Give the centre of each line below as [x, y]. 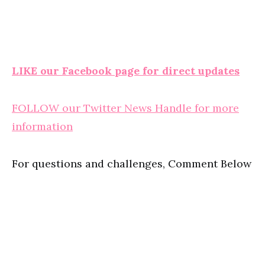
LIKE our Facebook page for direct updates [126, 71]
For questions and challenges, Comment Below [132, 164]
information [42, 126]
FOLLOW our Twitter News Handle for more [125, 108]
